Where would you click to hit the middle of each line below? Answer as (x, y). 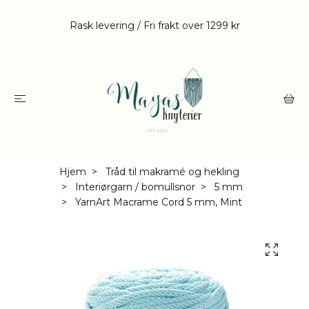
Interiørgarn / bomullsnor (135, 187)
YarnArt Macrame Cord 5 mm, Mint (157, 202)
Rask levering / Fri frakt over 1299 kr (154, 25)
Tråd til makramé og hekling (172, 172)
